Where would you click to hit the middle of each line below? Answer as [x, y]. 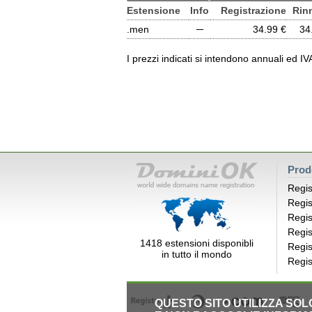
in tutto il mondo [196, 254]
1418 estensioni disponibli [196, 243]
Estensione [154, 10]
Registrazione [253, 10]
